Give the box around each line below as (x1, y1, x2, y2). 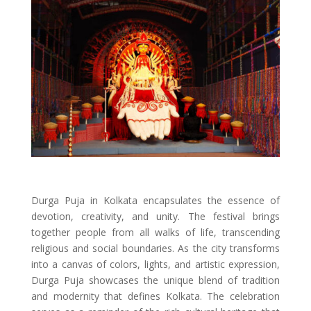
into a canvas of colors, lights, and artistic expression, (31, 258, 280, 271)
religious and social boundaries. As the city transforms (31, 242, 280, 255)
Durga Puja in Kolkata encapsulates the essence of (31, 194, 280, 208)
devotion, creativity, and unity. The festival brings (31, 210, 280, 224)
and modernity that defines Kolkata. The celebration (31, 289, 280, 303)
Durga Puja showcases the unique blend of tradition (31, 274, 280, 287)
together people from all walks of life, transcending (31, 226, 280, 239)
